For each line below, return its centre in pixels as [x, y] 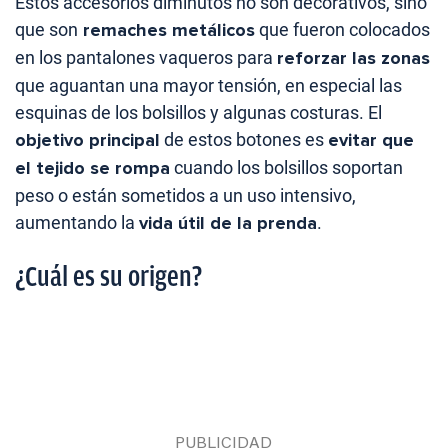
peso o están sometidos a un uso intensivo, [185, 195]
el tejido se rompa [92, 167]
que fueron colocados [342, 29]
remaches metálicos [166, 29]
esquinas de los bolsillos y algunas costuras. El [198, 112]
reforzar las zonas [353, 57]
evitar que [371, 139]
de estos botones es [244, 139]
